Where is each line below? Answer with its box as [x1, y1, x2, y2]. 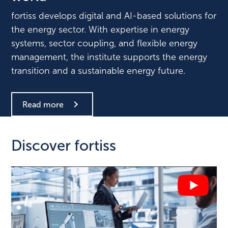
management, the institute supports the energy [11, 51, 208, 63]
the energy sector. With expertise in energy [11, 24, 190, 36]
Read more [22, 99, 64, 109]
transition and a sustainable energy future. [11, 65, 186, 77]
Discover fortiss [11, 137, 117, 155]
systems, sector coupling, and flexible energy [11, 38, 198, 49]
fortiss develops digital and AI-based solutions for [11, 10, 217, 22]
